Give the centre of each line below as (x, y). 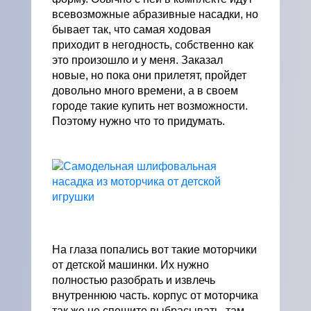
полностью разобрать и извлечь (134, 280)
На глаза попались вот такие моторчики (154, 250)
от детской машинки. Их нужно (131, 265)
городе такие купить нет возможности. (150, 106)
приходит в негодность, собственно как (153, 45)
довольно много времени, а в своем (145, 91)
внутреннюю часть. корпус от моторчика (155, 295)
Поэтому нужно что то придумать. (138, 121)
